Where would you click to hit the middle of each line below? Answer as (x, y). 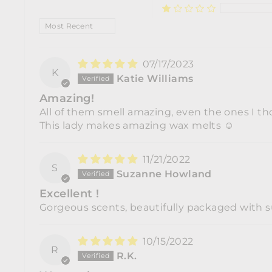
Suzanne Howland (164, 174)
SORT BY (64, 22)
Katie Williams (155, 78)
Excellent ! (70, 193)
